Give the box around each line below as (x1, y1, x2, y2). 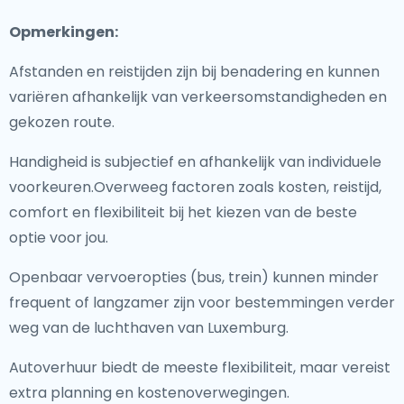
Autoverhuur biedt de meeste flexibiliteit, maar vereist (9, 357, 390, 378)
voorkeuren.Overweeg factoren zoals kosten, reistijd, (9, 177, 381, 197)
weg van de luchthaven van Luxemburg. (9, 317, 289, 338)
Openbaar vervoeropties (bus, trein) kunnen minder (9, 267, 379, 288)
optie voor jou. (9, 227, 108, 248)
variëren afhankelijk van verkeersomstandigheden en (9, 87, 387, 107)
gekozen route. (9, 112, 115, 133)
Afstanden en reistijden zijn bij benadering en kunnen (9, 61, 380, 82)
